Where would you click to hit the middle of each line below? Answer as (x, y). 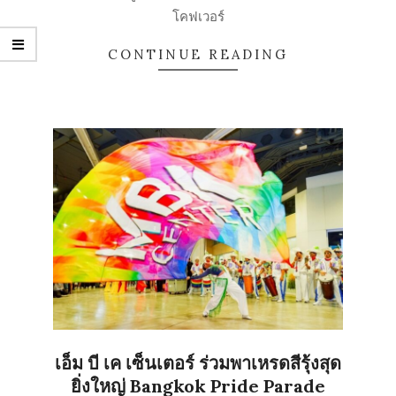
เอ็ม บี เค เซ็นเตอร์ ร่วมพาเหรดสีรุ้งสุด (198, 363)
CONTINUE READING (198, 55)
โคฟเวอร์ (198, 16)
